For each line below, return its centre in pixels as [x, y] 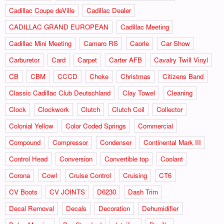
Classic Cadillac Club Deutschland [60, 92]
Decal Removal [31, 208]
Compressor [70, 142]
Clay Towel [139, 92]
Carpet [87, 59]
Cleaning [180, 92]
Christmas [135, 76]
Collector [169, 109]
